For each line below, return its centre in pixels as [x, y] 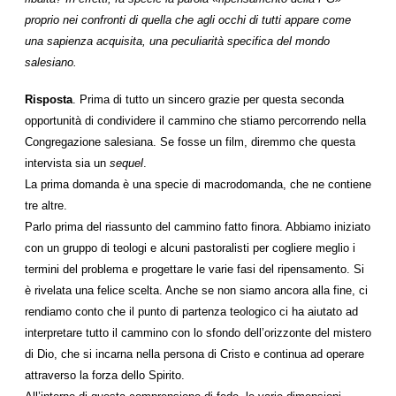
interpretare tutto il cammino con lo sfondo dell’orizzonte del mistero [198, 333]
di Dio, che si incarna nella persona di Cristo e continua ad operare [194, 354]
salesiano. [51, 62]
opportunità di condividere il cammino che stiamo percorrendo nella [195, 121]
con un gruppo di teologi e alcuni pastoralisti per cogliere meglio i [190, 248]
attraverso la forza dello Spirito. [105, 375]
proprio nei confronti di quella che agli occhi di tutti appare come [188, 20]
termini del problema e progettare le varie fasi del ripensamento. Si [194, 269]
